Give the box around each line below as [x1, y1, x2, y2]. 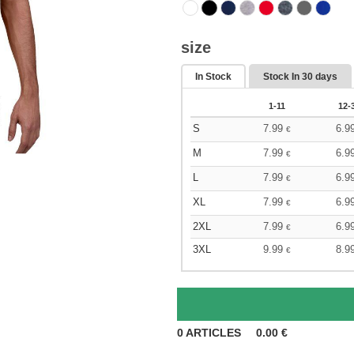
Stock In [263, 71, 302, 82]
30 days [302, 71, 337, 82]
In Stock [195, 71, 232, 82]
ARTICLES [183, 326, 244, 339]
